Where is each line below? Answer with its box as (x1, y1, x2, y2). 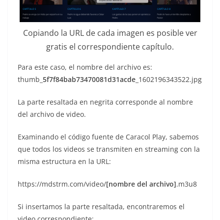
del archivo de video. (18, 110, 86, 119)
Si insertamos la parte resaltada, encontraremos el (18, 202, 185, 212)
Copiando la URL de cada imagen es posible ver (23, 27, 197, 39)
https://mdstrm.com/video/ (18, 179, 106, 189)
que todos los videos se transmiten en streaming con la (18, 144, 200, 154)
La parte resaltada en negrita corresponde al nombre (18, 97, 193, 107)
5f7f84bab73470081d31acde (43, 75, 136, 84)
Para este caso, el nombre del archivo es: (18, 62, 152, 72)
